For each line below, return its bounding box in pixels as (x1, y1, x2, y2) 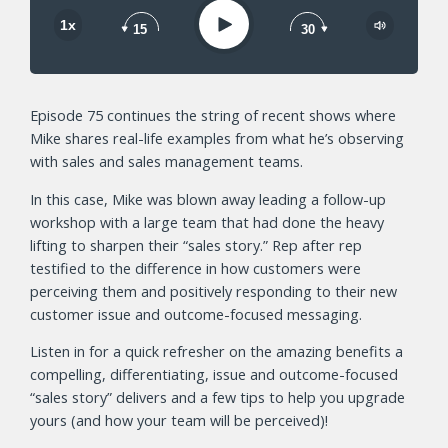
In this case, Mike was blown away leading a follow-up (30, 189, 386, 209)
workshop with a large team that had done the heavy (30, 212, 384, 232)
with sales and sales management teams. (30, 152, 303, 172)
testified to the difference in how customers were (30, 258, 361, 278)
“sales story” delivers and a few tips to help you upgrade (30, 388, 405, 408)
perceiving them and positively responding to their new (30, 281, 397, 301)
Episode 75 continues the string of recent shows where (30, 106, 396, 126)
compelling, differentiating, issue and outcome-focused (30, 365, 398, 385)
